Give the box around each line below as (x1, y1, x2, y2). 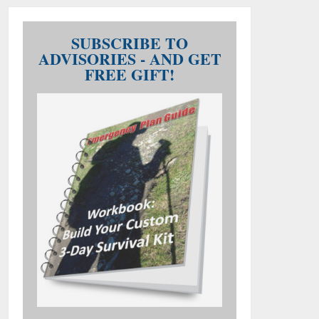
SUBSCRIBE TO (71, 31, 189, 55)
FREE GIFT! (85, 63, 175, 86)
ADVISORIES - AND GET (38, 47, 221, 70)
